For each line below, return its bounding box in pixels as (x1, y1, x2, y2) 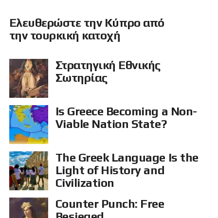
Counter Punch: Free (55, 197, 164, 211)
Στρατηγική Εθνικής (55, 58, 161, 72)
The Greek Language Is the (55, 151, 199, 164)
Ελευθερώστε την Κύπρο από (9, 16, 164, 30)
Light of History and (55, 163, 165, 177)
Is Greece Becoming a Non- (55, 105, 197, 118)
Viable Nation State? (55, 117, 167, 131)
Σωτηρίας (55, 71, 108, 85)
